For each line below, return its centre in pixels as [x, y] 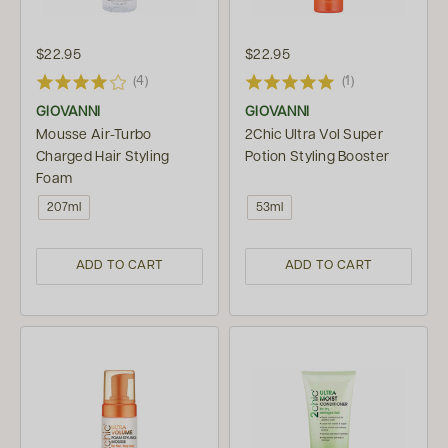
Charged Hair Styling [103, 156]
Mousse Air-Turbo [94, 134]
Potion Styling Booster [317, 156]
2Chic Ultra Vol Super [314, 134]
